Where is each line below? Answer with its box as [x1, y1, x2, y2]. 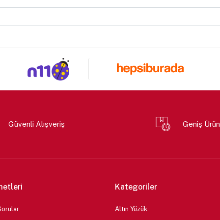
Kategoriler [114, 182, 157, 192]
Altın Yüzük [114, 205, 147, 213]
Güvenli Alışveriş [8, 120, 65, 129]
